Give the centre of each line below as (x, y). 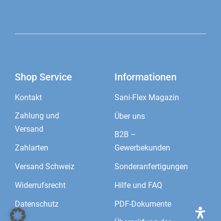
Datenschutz (37, 204)
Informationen (145, 77)
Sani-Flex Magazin (147, 97)
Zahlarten (31, 147)
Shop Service (43, 77)
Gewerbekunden (142, 148)
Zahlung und (37, 116)
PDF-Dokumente (143, 204)
